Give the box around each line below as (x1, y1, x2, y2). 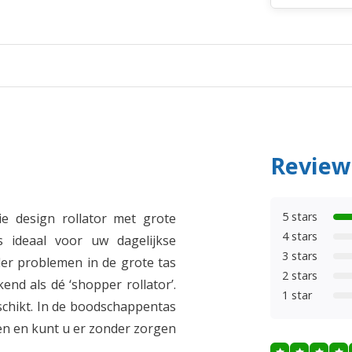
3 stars (282, 248, 317, 263)
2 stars (282, 268, 317, 283)
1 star (282, 288, 312, 302)
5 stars (282, 209, 317, 224)
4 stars (282, 229, 317, 244)
